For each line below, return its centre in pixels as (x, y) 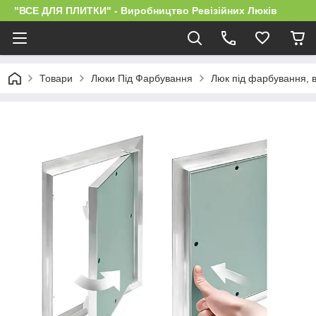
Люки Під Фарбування (142, 78)
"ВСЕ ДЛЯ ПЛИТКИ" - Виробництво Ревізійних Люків (146, 11)
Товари (56, 78)
